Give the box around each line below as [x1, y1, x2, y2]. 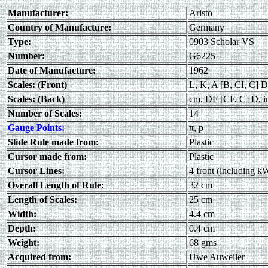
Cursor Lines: [8, 166, 65, 176]
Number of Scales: [8, 108, 82, 118]
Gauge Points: [8, 123, 65, 133]
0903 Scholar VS [189, 36, 254, 47]
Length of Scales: [8, 194, 77, 205]
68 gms [189, 237, 217, 248]
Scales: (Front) [8, 80, 67, 90]
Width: [8, 209, 36, 219]
